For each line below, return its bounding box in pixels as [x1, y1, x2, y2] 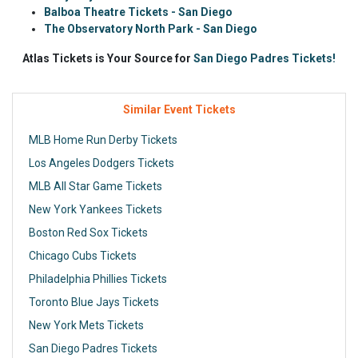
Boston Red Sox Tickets [29, 226, 148, 240]
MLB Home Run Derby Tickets [29, 133, 177, 147]
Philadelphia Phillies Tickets [29, 272, 167, 286]
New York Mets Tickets [29, 319, 144, 332]
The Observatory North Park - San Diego [44, 22, 257, 36]
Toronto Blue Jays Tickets [29, 296, 159, 309]
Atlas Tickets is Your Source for [22, 52, 193, 66]
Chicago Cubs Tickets [29, 249, 137, 263]
